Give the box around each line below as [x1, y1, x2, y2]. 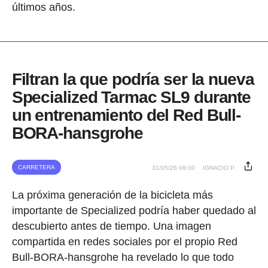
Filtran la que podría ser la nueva [11, 70, 254, 89]
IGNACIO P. [203, 165, 236, 172]
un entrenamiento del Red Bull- [11, 106, 241, 125]
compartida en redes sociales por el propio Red [11, 236, 237, 248]
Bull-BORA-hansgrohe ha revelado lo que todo [11, 251, 234, 264]
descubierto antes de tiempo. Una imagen [11, 220, 211, 233]
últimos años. [11, 1, 75, 14]
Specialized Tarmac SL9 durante [11, 88, 251, 107]
